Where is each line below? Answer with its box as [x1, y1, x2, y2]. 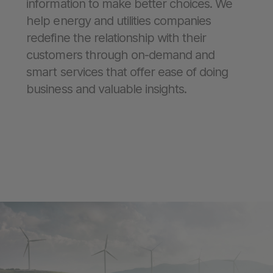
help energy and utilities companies [26, 13, 211, 29]
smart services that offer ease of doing [26, 64, 229, 80]
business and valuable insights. [26, 81, 187, 97]
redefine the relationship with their [26, 30, 207, 46]
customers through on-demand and [26, 47, 215, 63]
